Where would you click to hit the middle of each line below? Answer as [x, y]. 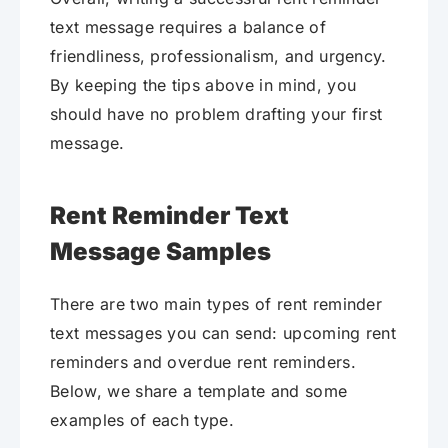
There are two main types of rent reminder [216, 303]
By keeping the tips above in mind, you [203, 84]
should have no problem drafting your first [216, 113]
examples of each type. [142, 419]
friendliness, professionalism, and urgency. [218, 55]
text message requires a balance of [188, 26]
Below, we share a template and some [199, 390]
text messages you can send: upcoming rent [223, 332]
